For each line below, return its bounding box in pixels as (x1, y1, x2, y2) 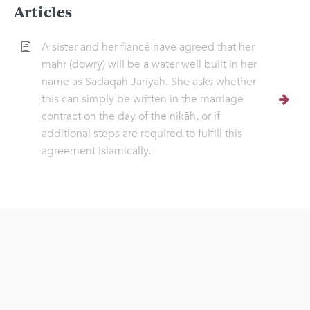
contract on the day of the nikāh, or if (42, 109, 220, 125)
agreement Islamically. (42, 143, 151, 159)
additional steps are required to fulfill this (42, 126, 242, 142)
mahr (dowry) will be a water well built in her (42, 57, 257, 73)
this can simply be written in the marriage (42, 91, 244, 107)
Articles (14, 1, 72, 22)
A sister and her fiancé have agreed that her (42, 39, 255, 55)
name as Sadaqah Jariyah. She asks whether (42, 74, 256, 90)
